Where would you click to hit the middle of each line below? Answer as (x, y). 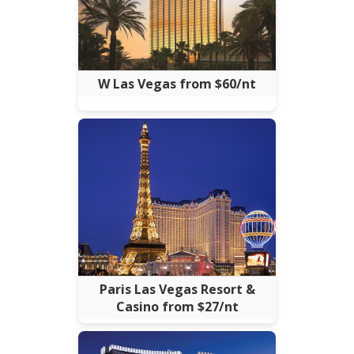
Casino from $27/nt (177, 306)
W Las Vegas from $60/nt (177, 83)
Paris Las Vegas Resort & (177, 289)
